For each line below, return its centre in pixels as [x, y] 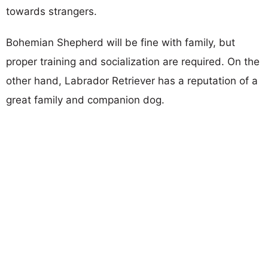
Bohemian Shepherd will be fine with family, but [121, 42]
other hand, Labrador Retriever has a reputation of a [132, 80]
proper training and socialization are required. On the [133, 61]
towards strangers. [51, 11]
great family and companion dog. [85, 100]
